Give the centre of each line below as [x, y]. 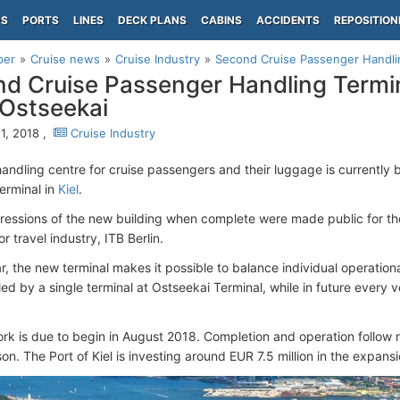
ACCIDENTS [288, 20]
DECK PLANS [152, 20]
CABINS [221, 20]
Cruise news [65, 59]
